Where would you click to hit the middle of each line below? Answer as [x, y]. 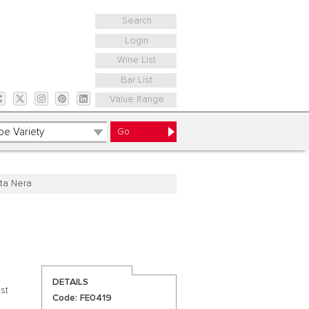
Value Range [137, 100]
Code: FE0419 [82, 298]
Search [137, 21]
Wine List [137, 60]
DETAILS [70, 282]
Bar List [137, 80]
